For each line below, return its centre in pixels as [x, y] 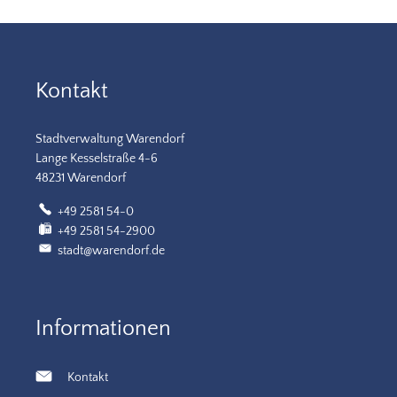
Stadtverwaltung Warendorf [110, 140]
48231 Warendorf [81, 179]
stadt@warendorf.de [111, 251]
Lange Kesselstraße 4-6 [97, 159]
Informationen [103, 329]
